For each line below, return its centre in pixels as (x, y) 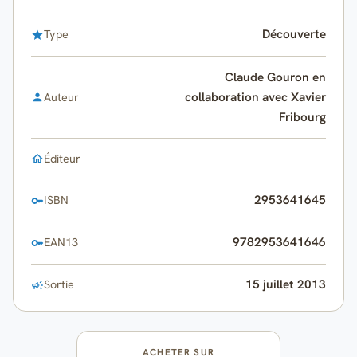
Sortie (59, 285)
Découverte (294, 35)
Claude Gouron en (276, 77)
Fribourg (303, 117)
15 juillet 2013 (286, 285)
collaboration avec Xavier (256, 97)
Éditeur (62, 158)
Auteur (61, 97)
